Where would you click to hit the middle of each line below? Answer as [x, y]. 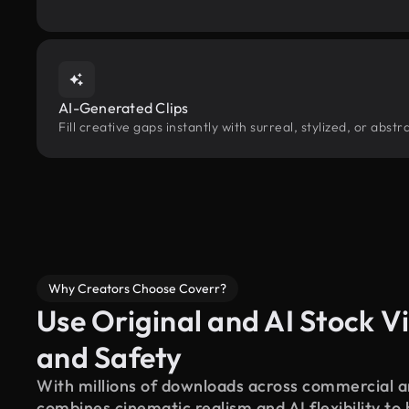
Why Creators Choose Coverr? [137, 288]
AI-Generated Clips [124, 108]
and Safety [110, 357]
